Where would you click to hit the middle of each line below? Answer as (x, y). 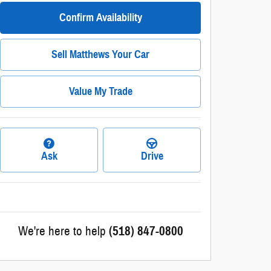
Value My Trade (100, 91)
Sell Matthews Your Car (100, 54)
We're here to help (62, 232)
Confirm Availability (100, 17)
